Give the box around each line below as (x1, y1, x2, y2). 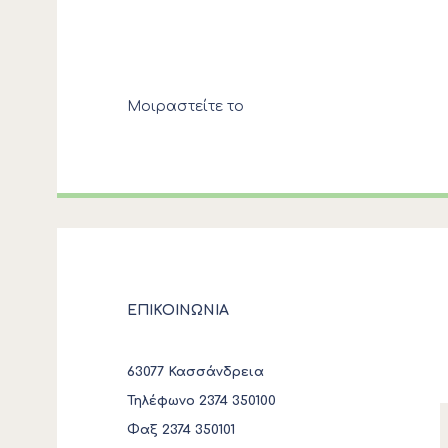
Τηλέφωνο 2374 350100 (127, 394, 276, 408)
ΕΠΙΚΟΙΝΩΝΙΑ (127, 303, 229, 318)
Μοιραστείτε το (127, 98, 244, 114)
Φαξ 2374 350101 (127, 423, 235, 437)
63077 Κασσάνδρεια (127, 365, 264, 379)
